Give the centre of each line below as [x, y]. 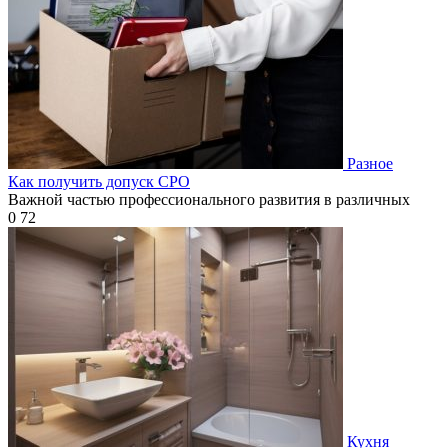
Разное [370, 163]
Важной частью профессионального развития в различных [209, 199]
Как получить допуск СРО [99, 181]
